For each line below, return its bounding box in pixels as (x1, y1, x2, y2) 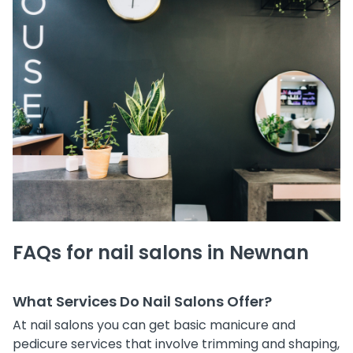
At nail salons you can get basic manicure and (13, 315, 295, 334)
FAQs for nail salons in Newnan (13, 239, 309, 266)
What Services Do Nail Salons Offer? (13, 291, 272, 311)
